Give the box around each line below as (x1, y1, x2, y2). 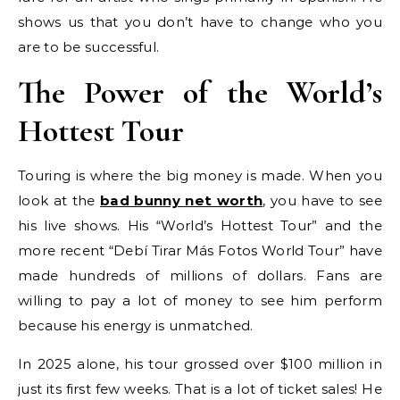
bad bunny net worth (100, 192, 263, 209)
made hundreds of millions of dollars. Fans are (18, 267, 382, 284)
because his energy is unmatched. (18, 317, 254, 334)
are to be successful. (18, 38, 160, 55)
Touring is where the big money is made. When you (18, 167, 382, 184)
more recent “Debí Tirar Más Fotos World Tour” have (18, 242, 382, 259)
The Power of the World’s (18, 73, 382, 112)
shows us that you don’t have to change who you (18, 13, 382, 30)
